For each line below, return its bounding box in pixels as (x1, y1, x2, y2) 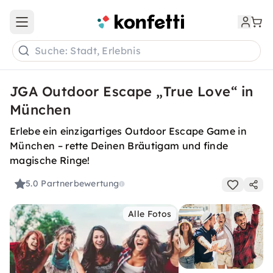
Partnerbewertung (41, 178, 119, 190)
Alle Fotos (128, 208, 172, 219)
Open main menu (21, 21, 94, 33)
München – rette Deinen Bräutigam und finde (10, 140, 229, 152)
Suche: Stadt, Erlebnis (35, 44, 141, 57)
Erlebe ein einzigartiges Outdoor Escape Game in (10, 125, 247, 137)
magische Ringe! (10, 154, 90, 166)
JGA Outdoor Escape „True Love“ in (10, 83, 253, 100)
